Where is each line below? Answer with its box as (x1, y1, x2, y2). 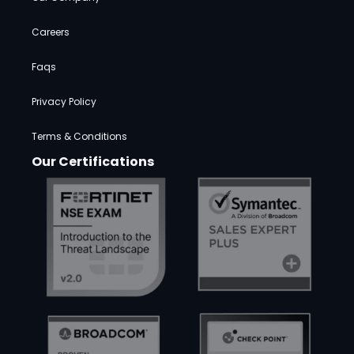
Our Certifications (32, 152, 154, 171)
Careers (32, 24, 70, 39)
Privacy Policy (32, 94, 96, 108)
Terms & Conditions (32, 129, 127, 143)
